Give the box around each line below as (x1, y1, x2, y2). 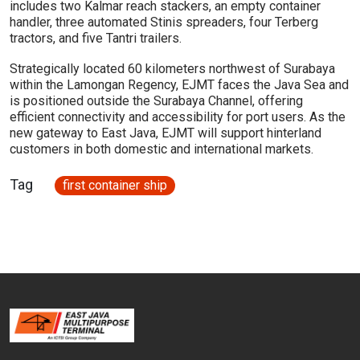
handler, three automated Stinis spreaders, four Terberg (10, 14, 318, 31)
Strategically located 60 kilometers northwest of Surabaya (10, 61, 335, 77)
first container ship (63, 178, 167, 194)
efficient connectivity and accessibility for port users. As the (10, 109, 346, 125)
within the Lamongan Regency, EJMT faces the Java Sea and (10, 77, 349, 93)
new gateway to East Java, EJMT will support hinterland (10, 125, 321, 141)
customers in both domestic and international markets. (10, 141, 313, 157)
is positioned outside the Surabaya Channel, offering (10, 93, 303, 109)
